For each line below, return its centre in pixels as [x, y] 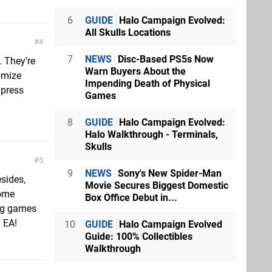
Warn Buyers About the [135, 71]
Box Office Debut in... [131, 197]
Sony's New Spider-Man [168, 173]
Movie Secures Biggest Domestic [157, 185]
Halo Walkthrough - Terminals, [151, 134]
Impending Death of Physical [148, 83]
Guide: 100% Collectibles [139, 236]
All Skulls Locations [128, 32]
